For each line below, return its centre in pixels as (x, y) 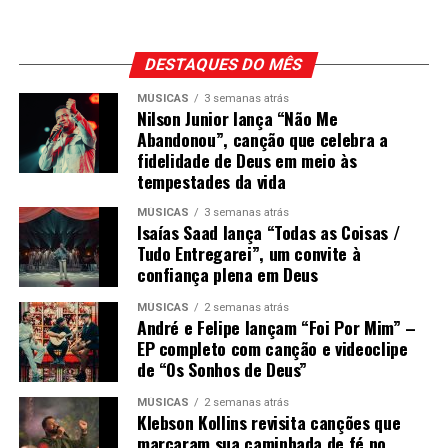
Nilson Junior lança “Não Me (237, 118)
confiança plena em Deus (227, 274)
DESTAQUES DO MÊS (224, 64)
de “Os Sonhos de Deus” (222, 369)
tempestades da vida (211, 181)
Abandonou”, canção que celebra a (262, 139)
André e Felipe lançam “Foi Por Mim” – (276, 327)
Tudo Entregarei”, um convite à (248, 253)
